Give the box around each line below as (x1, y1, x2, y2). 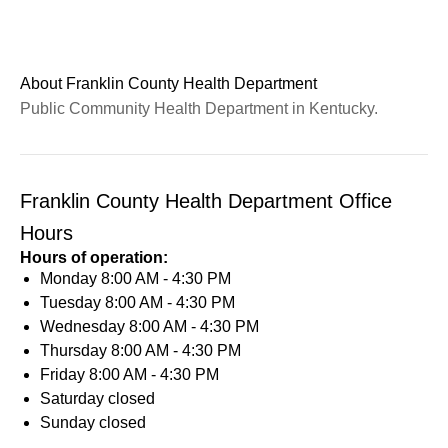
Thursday (40, 342, 111, 359)
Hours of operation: (20, 249, 168, 266)
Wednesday (40, 318, 129, 335)
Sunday (40, 414, 99, 431)
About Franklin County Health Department (20, 75, 317, 92)
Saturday (40, 390, 108, 407)
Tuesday (40, 294, 105, 311)
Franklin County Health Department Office (20, 190, 392, 212)
